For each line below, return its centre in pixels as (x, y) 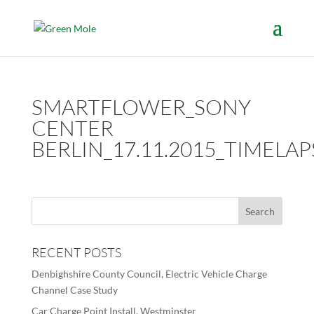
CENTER (72, 128)
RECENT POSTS (76, 252)
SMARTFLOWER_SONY (141, 107)
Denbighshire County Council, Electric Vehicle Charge (149, 274)
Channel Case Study (74, 290)
